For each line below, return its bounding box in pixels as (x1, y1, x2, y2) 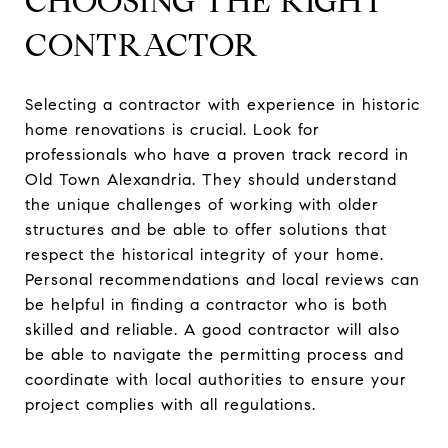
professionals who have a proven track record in (25, 144, 409, 164)
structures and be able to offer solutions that (25, 219, 387, 239)
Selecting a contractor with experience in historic (25, 94, 420, 114)
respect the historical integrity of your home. (25, 244, 384, 264)
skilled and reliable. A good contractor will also (25, 319, 400, 339)
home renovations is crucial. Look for (25, 119, 320, 139)
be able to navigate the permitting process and (25, 344, 404, 364)
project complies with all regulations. (25, 394, 316, 414)
